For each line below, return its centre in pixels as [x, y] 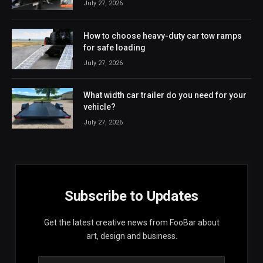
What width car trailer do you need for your [165, 95]
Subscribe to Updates [131, 196]
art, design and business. [131, 236]
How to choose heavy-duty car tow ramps [163, 36]
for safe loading [114, 47]
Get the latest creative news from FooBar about [131, 223]
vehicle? [100, 107]
